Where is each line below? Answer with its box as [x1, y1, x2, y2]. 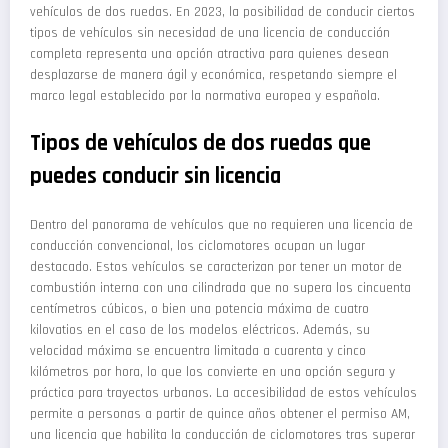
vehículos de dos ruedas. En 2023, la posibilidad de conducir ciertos [30, 3, 415, 22]
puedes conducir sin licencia [30, 161, 281, 191]
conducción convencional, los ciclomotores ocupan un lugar [30, 237, 365, 256]
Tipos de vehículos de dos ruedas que [30, 128, 371, 158]
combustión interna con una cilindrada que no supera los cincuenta [30, 279, 411, 298]
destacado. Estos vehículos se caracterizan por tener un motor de [30, 258, 402, 277]
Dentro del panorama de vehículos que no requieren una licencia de [30, 216, 413, 235]
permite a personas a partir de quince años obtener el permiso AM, [30, 405, 410, 424]
